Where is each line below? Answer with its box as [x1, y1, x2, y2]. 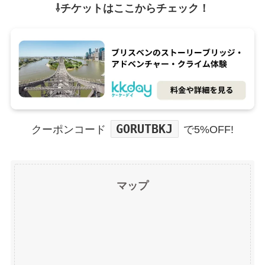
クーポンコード [31, 124, 106, 136]
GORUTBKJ [116, 122, 173, 137]
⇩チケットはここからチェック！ [55, 2, 210, 14]
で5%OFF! [183, 124, 234, 136]
